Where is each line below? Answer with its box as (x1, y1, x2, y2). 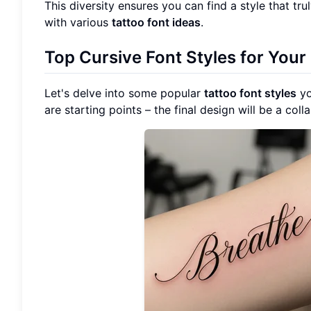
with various (44, 15, 112, 29)
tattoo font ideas (112, 15, 201, 29)
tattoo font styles (204, 86, 296, 101)
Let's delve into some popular (44, 86, 204, 101)
